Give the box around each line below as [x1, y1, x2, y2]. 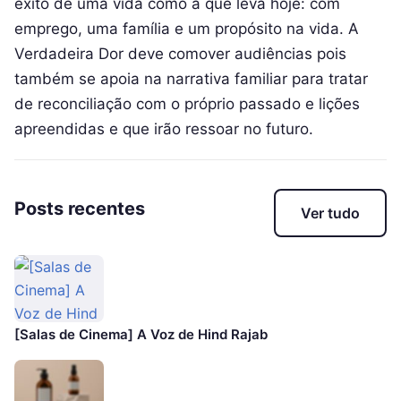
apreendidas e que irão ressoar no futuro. [14, 119, 313, 138]
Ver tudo [301, 204, 360, 223]
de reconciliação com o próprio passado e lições [14, 94, 360, 113]
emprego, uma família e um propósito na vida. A [14, 19, 359, 38]
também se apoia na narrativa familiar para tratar [14, 69, 368, 88]
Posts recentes [14, 198, 145, 220]
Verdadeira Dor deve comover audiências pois [14, 44, 346, 63]
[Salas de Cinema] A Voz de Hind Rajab [14, 326, 268, 344]
